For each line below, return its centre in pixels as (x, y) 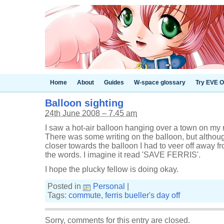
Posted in (65, 186)
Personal (109, 186)
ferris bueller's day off (142, 195)
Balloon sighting (84, 103)
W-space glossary (160, 82)
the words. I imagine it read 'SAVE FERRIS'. (123, 155)
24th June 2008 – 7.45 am (91, 113)
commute (85, 195)
